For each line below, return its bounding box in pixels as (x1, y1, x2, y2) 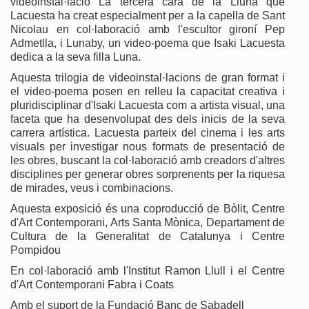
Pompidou (10, 243, 61, 256)
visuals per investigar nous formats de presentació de (10, 140, 285, 152)
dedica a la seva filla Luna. (10, 50, 141, 63)
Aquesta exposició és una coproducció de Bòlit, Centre (10, 202, 285, 215)
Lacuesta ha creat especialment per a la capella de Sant (10, 9, 285, 21)
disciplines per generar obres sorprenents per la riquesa (10, 168, 285, 180)
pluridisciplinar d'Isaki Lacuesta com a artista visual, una (10, 99, 285, 111)
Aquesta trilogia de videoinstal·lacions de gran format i (10, 71, 285, 83)
